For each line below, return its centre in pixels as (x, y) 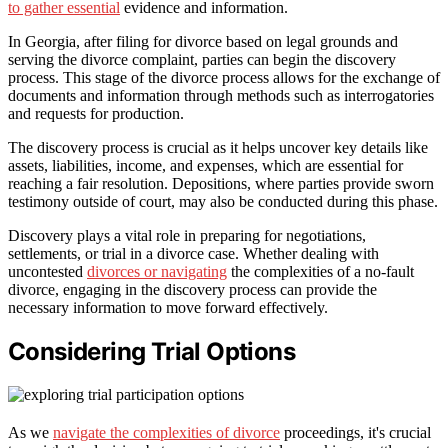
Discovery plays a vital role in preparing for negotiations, (187, 236)
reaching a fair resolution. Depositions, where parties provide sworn (221, 184)
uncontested (47, 272)
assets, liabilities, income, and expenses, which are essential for (205, 166)
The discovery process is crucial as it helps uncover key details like (218, 148)
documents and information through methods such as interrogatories (221, 96)
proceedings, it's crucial (355, 433)
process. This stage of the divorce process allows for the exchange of (224, 78)
